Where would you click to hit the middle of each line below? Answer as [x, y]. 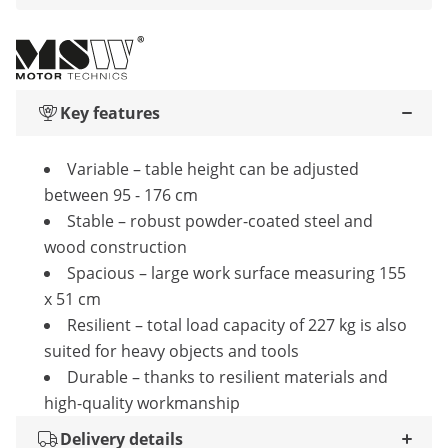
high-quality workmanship [142, 403]
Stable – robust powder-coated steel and [220, 221]
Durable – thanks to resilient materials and [227, 377]
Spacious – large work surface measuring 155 [236, 273]
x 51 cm [72, 299]
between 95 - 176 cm [121, 195]
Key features [110, 113]
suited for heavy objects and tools [171, 351]
